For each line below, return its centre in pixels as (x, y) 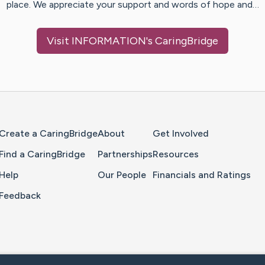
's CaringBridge (182, 41)
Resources (176, 154)
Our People (122, 175)
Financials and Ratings (202, 175)
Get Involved (181, 134)
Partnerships (125, 154)
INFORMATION (109, 41)
